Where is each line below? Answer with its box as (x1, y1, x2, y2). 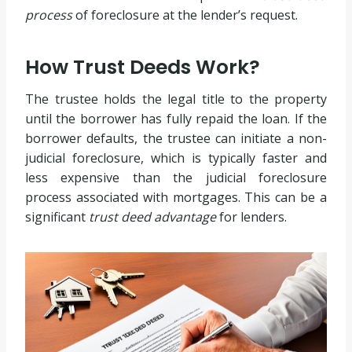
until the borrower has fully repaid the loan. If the (25, 110, 327, 127)
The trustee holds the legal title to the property (25, 90, 327, 108)
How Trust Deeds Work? (25, 53, 260, 81)
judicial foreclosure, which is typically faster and (25, 149, 327, 167)
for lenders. (216, 208, 287, 225)
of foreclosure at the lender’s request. (72, 6, 298, 24)
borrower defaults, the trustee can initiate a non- (25, 130, 327, 147)
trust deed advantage (89, 208, 216, 225)
